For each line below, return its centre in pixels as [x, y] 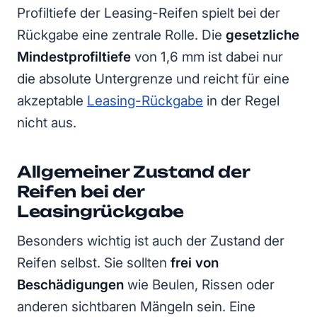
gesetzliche [263, 35]
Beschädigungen [70, 284]
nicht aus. [47, 122]
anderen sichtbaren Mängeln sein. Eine [136, 306]
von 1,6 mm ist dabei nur [209, 57]
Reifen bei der [81, 191]
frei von [195, 263]
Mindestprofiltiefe [76, 57]
